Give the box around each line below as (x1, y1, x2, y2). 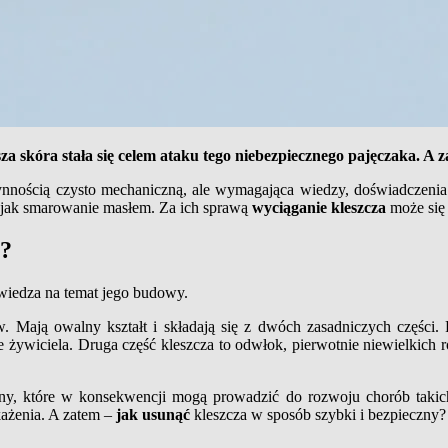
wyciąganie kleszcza (252, 198, 390, 216)
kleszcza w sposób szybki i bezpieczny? (194, 405, 446, 423)
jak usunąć (116, 405, 194, 423)
